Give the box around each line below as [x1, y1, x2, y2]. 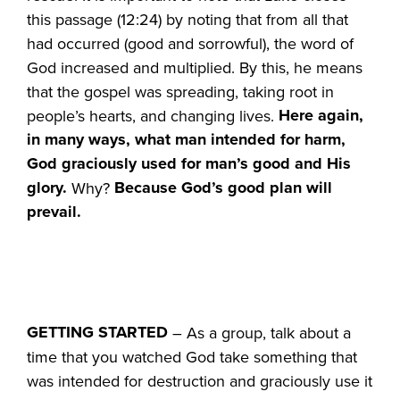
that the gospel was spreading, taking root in [27, 79, 335, 103]
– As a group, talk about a [168, 321, 352, 344]
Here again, [279, 103, 364, 127]
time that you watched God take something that [27, 345, 358, 368]
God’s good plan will [181, 175, 333, 199]
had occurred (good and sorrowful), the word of [27, 31, 354, 54]
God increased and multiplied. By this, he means [27, 55, 363, 79]
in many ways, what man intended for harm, [27, 127, 346, 151]
